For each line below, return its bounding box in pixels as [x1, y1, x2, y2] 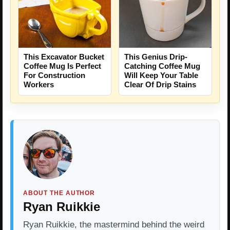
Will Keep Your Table [124, 71, 198, 80]
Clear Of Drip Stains [124, 80, 196, 89]
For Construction [24, 71, 85, 80]
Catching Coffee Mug [124, 62, 200, 71]
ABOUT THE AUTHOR [23, 189, 95, 197]
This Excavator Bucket [24, 52, 104, 62]
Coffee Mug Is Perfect [24, 62, 101, 71]
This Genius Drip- [124, 52, 187, 62]
